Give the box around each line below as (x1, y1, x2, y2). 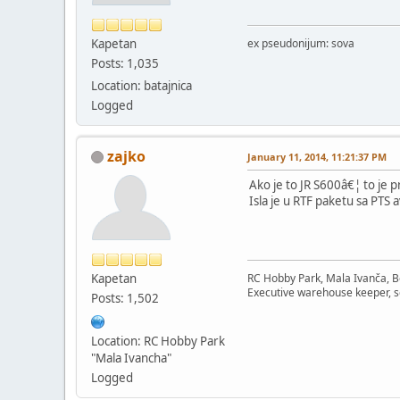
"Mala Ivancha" (91, 349, 171, 366)
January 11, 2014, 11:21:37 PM (247, 149, 387, 163)
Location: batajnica (91, 77, 192, 94)
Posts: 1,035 (91, 54, 159, 71)
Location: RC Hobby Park (91, 332, 225, 349)
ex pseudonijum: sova (247, 35, 354, 51)
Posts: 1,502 (91, 289, 159, 306)
